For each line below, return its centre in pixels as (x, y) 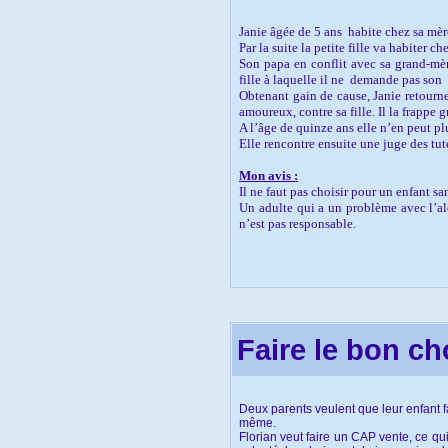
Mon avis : (268, 175)
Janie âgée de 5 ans (290, 31)
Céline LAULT (280, 255)
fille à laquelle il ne (291, 79)
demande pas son (396, 79)
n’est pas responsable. (297, 223)
